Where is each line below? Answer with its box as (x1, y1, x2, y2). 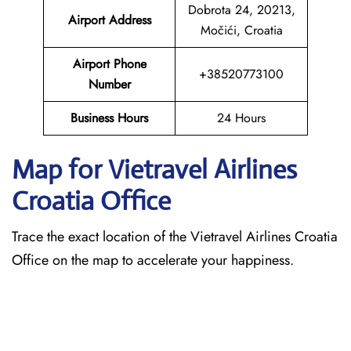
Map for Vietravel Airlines (12, 154, 297, 186)
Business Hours (71, 109, 148, 127)
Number (88, 75, 131, 93)
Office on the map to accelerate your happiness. (12, 250, 294, 270)
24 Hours (217, 109, 266, 127)
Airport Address (67, 11, 151, 29)
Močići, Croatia (200, 21, 283, 39)
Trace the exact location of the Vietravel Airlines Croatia (12, 226, 338, 247)
